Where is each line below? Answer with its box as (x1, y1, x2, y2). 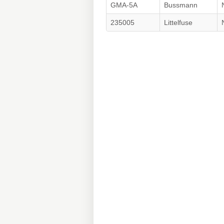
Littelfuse (164, 18, 192, 26)
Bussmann (164, 1, 197, 9)
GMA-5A (110, 1, 137, 9)
